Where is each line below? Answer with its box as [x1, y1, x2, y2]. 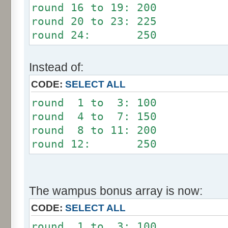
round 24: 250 [31, 29, 157, 42]
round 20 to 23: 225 [31, 15, 157, 28]
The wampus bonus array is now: [29, 184, 203, 198]
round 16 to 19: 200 [31, 2, 157, 14]
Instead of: [29, 61, 83, 74]
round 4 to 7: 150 [31, 110, 157, 123]
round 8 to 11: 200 [31, 124, 157, 137]
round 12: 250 [31, 138, 157, 151]
